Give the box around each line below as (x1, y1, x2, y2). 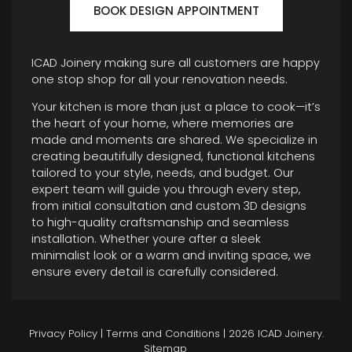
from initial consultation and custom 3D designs (31, 198, 306, 214)
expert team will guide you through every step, (31, 181, 301, 198)
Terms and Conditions (105, 326, 220, 342)
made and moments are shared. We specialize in (31, 132, 317, 148)
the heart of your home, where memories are (31, 115, 294, 132)
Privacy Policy (28, 326, 97, 342)
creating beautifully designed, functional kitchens (31, 148, 315, 165)
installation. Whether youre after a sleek (31, 231, 261, 247)
